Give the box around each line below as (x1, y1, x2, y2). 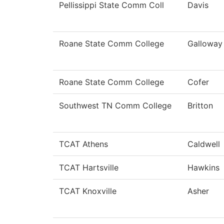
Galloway (187, 38, 222, 49)
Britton (187, 100, 213, 111)
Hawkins (187, 162, 219, 173)
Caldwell (187, 139, 220, 149)
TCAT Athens (59, 139, 108, 149)
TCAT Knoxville (59, 186, 116, 196)
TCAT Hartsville (59, 162, 118, 173)
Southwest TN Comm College (59, 100, 171, 111)
